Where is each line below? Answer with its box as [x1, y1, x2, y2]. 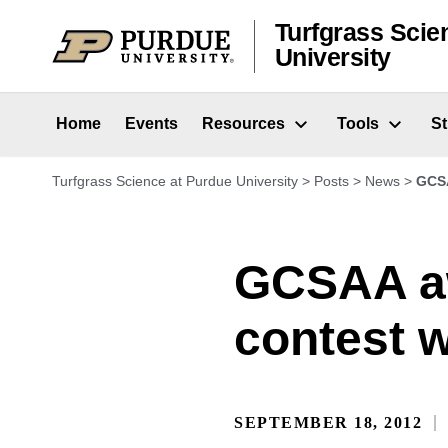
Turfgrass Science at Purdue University [52, 173, 298, 190]
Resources [202, 115, 285, 133]
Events [125, 115, 178, 133]
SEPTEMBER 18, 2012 [234, 414, 422, 432]
